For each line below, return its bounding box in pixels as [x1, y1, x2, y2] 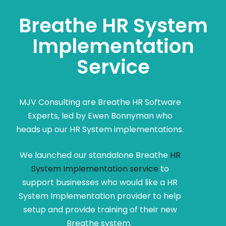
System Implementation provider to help [19, 190, 181, 202]
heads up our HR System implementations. [16, 123, 184, 135]
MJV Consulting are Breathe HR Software [19, 96, 181, 108]
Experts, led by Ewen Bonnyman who [27, 109, 173, 122]
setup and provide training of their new [23, 203, 177, 215]
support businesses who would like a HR [22, 176, 178, 188]
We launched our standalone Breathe [19, 149, 170, 161]
